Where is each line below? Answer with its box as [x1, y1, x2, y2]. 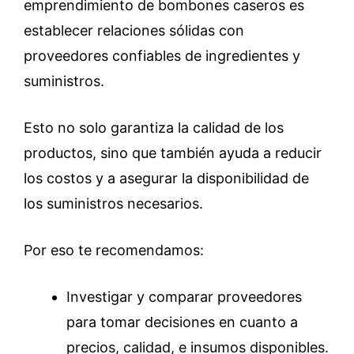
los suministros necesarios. [24, 194, 203, 212]
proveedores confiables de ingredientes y [24, 47, 300, 64]
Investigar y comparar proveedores [66, 288, 302, 305]
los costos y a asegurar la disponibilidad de [24, 169, 309, 186]
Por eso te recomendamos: [24, 241, 204, 258]
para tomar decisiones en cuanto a [66, 313, 298, 330]
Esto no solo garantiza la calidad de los [24, 119, 284, 136]
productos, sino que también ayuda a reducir [24, 144, 322, 161]
